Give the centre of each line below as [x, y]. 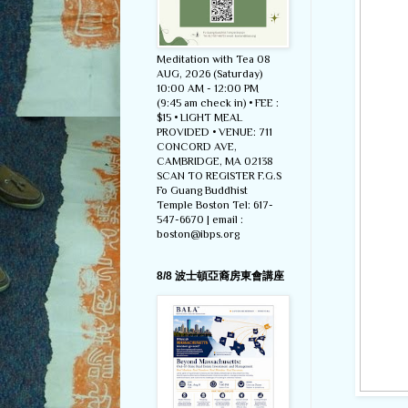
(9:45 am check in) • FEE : [218, 103]
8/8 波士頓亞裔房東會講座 [220, 276]
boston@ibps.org [198, 235]
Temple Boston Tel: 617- [215, 205]
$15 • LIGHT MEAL [199, 118]
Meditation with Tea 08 [214, 60]
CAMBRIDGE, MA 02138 [215, 162]
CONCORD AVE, [197, 147]
